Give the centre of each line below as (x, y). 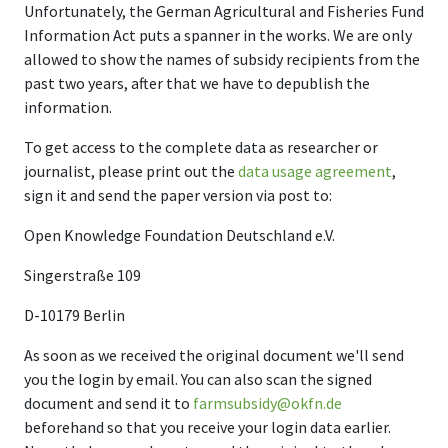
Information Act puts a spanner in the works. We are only (218, 35)
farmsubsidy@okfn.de (267, 403)
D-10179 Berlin (74, 315)
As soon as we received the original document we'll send (214, 355)
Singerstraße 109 (82, 275)
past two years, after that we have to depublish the (197, 83)
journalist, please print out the (131, 171)
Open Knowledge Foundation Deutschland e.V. (179, 235)
